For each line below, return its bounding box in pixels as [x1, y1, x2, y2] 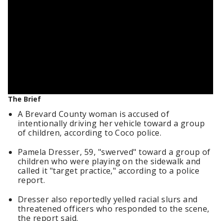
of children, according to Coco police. [18, 127, 164, 138]
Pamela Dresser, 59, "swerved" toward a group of [18, 147, 211, 157]
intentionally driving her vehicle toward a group [18, 118, 205, 129]
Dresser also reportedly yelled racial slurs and [18, 194, 198, 205]
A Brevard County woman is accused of [18, 109, 170, 119]
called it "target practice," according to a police [18, 165, 200, 176]
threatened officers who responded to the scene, [18, 203, 210, 214]
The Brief [8, 94, 41, 104]
